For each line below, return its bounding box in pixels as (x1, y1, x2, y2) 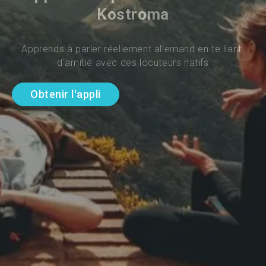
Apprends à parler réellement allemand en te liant (21, 43, 245, 55)
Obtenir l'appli (30, 88, 101, 101)
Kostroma (97, 5, 169, 23)
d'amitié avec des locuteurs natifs (57, 56, 209, 68)
